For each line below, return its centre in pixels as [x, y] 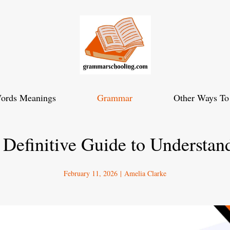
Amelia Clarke [145, 174]
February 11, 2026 [91, 174]
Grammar [114, 98]
